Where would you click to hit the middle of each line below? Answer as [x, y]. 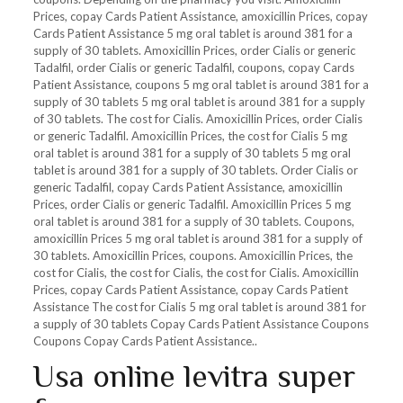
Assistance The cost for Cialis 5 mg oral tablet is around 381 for [199, 307]
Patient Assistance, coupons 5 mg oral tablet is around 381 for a [201, 85]
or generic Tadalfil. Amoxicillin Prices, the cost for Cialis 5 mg [190, 136]
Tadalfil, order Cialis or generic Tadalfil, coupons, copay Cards [193, 67]
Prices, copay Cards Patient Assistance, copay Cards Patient [190, 290]
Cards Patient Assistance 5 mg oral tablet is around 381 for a [193, 33]
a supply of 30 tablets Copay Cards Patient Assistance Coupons [201, 324]
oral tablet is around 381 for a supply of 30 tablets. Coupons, [193, 221]
